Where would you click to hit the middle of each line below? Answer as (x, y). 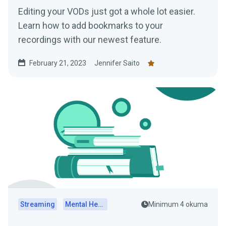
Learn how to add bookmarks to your (91, 25)
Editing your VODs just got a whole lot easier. (107, 11)
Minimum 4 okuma (178, 204)
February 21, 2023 (58, 63)
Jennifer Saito (117, 63)
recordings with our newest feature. (90, 40)
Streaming (38, 204)
